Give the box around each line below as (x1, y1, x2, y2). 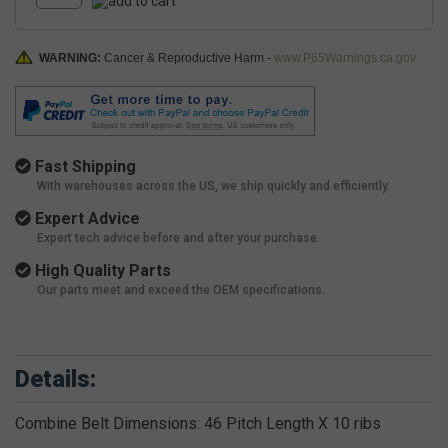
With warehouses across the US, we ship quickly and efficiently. (37, 179, 390, 194)
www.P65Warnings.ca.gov (274, 51, 416, 66)
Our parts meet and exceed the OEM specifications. (37, 283, 325, 298)
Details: (15, 365, 96, 394)
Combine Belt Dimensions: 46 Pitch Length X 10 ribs (15, 414, 381, 434)
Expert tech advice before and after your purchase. (37, 231, 320, 246)
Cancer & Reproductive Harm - (104, 51, 274, 66)
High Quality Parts (31, 261, 171, 281)
